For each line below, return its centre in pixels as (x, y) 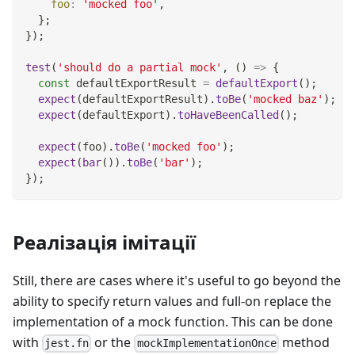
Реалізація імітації (104, 242)
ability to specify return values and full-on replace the (172, 302)
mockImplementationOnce (206, 344)
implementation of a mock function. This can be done (173, 322)
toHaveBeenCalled (228, 115)
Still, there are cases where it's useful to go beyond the (177, 281)
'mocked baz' (285, 99)
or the (113, 343)
